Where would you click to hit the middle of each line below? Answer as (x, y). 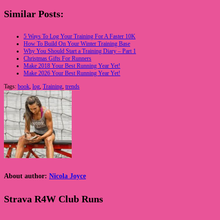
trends (72, 86)
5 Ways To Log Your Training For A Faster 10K (80, 36)
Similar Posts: (34, 14)
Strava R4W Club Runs (54, 199)
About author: (27, 176)
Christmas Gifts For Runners (57, 58)
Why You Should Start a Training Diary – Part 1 (80, 51)
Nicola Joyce (68, 176)
